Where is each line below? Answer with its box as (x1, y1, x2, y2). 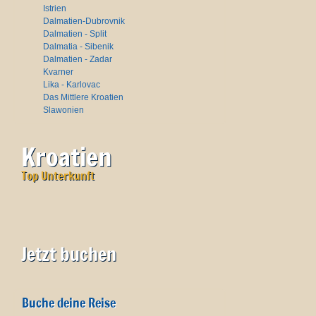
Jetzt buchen (21, 241, 116, 267)
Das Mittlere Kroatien (43, 92, 123, 102)
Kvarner (43, 67, 73, 77)
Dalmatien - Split (43, 29, 107, 39)
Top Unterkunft (21, 168, 95, 183)
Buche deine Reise (22, 294, 116, 312)
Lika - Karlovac (43, 80, 100, 90)
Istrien (43, 4, 66, 13)
